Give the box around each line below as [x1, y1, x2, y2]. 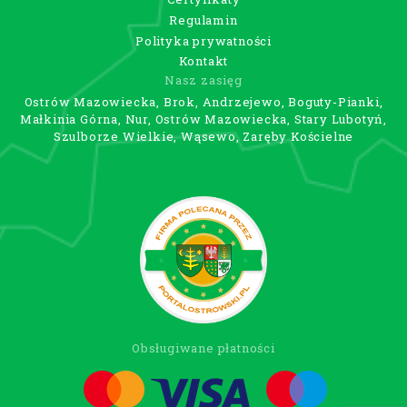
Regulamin [169, 11, 238, 28]
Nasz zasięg [164, 72, 243, 89]
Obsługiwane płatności [132, 340, 275, 357]
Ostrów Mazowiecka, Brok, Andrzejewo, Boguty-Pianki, [24, 94, 383, 111]
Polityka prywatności [134, 32, 272, 49]
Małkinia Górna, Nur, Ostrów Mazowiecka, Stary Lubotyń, [19, 111, 388, 128]
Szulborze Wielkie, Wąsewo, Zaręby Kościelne [53, 128, 354, 145]
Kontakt [178, 53, 229, 70]
